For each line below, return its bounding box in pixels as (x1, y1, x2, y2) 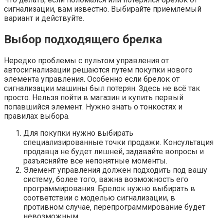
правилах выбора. (4, 111, 70, 121)
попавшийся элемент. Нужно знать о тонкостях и (4, 102, 182, 111)
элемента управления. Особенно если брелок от (4, 74, 180, 84)
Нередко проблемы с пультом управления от (4, 55, 169, 65)
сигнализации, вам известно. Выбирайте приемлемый (4, 4, 201, 14)
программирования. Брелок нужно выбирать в (23, 183, 195, 193)
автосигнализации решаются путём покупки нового (4, 65, 193, 74)
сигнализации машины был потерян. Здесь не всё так (4, 83, 200, 93)
